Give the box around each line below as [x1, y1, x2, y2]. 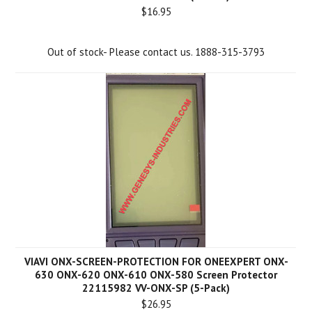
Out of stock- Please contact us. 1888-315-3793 [47, 45, 265, 58]
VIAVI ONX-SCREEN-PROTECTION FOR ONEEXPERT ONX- [24, 255, 288, 268]
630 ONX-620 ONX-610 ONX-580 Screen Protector [35, 268, 277, 281]
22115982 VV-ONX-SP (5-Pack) [82, 281, 230, 295]
